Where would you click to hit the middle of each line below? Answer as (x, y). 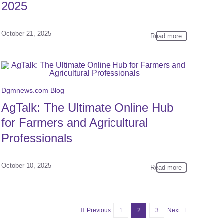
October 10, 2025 (26, 165)
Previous (99, 210)
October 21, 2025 (26, 34)
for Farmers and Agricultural (74, 122)
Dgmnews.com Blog (33, 90)
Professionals (37, 138)
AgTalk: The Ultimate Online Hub (87, 107)
